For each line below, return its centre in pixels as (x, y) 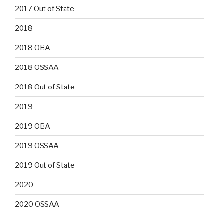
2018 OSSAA (37, 67)
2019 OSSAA (37, 145)
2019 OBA (33, 126)
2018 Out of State (45, 87)
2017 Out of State (44, 9)
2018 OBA (33, 48)
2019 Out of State (45, 165)
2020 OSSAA (37, 204)
